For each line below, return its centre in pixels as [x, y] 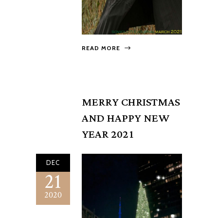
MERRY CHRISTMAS [131, 102]
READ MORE [101, 48]
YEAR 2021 [108, 135]
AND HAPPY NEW [126, 118]
